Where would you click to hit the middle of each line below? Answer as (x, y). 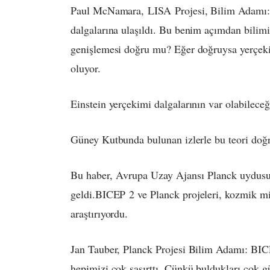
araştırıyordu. (99, 214)
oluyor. (86, 68)
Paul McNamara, (109, 11)
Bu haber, (93, 175)
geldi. (83, 194)
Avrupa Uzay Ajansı (160, 175)
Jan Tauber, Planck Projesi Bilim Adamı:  (161, 249)
